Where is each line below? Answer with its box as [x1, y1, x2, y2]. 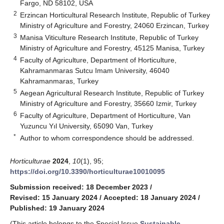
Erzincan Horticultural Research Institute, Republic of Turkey [20, 10, 210, 19]
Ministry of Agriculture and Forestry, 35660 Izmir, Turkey [20, 99, 197, 107]
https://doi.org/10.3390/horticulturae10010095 [10, 167, 165, 175]
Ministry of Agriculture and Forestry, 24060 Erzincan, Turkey [20, 21, 209, 29]
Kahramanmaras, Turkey [20, 76, 99, 85]
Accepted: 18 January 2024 [103, 193, 196, 201]
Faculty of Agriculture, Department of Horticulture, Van [20, 111, 191, 119]
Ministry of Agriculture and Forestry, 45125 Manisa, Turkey [20, 43, 205, 52]
